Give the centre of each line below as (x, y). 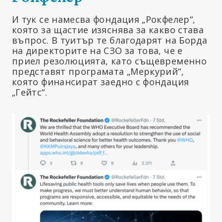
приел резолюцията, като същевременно (109, 61)
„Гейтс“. (29, 92)
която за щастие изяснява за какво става (108, 29)
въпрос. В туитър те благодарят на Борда (110, 40)
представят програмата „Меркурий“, (98, 71)
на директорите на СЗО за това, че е (97, 50)
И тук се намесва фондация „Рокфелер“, (104, 19)
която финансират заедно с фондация (101, 82)
